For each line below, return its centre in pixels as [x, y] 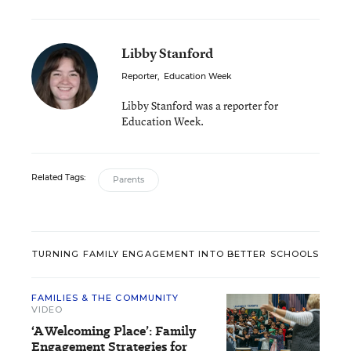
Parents [128, 179]
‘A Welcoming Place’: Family [114, 331]
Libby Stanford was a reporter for [200, 105]
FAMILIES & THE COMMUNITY [105, 297]
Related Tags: [58, 177]
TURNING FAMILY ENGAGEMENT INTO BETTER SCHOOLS [175, 254]
